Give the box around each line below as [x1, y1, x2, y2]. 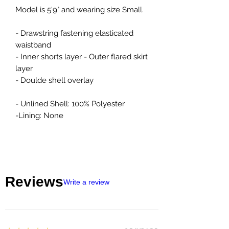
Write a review [63, 177, 109, 186]
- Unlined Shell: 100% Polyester [15, 99, 125, 108]
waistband [15, 40, 51, 50]
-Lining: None [15, 110, 63, 120]
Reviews [5, 173, 63, 190]
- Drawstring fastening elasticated [15, 28, 133, 38]
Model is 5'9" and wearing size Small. [15, 5, 144, 14]
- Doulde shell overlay [15, 75, 94, 85]
